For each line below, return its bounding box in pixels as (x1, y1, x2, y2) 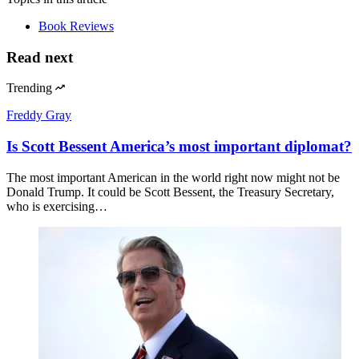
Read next (6, 48, 73, 66)
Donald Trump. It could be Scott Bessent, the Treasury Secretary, (6, 184, 334, 199)
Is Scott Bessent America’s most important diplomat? (6, 138, 352, 155)
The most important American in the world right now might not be (6, 170, 340, 184)
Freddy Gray (6, 108, 71, 123)
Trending (6, 81, 52, 95)
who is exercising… (6, 199, 107, 213)
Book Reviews (38, 18, 114, 33)
